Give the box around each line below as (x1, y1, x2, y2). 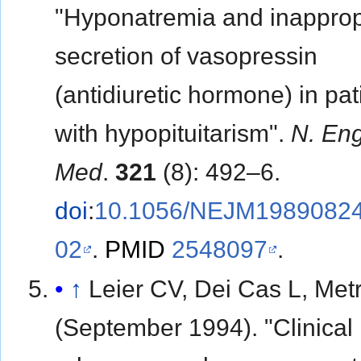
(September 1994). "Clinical (55, 313, 354, 341)
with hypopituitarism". (55, 119, 292, 147)
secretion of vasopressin (55, 42, 318, 69)
